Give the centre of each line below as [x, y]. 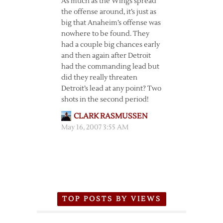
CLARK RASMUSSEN [110, 116]
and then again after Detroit [106, 56]
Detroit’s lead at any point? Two [111, 89]
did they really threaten [99, 78]
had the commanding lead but [110, 67]
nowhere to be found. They [105, 34]
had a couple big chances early [110, 45]
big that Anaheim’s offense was [111, 23]
